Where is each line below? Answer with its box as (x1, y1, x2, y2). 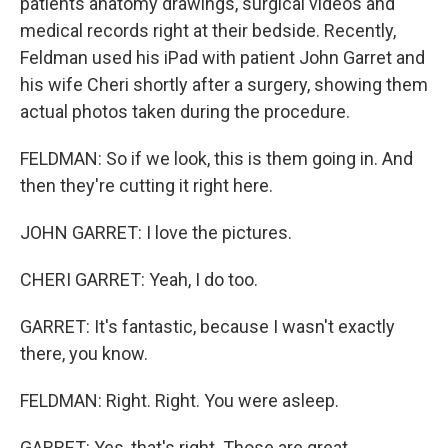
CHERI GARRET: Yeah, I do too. (20, 269, 258, 290)
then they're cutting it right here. (20, 175, 273, 196)
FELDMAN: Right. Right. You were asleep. (20, 390, 339, 411)
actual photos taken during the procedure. (20, 101, 350, 122)
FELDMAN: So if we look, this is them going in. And (20, 148, 413, 169)
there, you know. (20, 343, 148, 364)
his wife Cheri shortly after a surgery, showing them (20, 74, 428, 95)
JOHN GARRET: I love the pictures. (20, 222, 292, 243)
